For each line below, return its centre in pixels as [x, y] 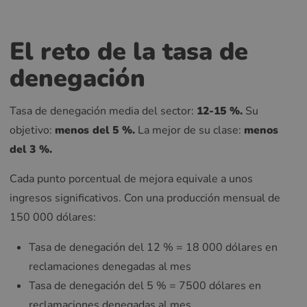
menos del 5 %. [95, 130]
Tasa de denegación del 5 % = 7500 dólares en [145, 286]
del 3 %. [31, 149]
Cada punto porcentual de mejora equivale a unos [131, 179]
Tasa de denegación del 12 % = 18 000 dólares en [153, 248]
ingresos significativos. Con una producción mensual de [145, 198]
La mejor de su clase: [189, 130]
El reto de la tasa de [129, 51]
